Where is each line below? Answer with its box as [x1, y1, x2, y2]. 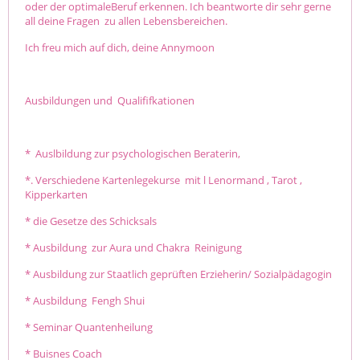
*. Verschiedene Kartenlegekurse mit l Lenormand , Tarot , [25, 172, 302, 187]
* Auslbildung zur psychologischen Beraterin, [25, 145, 243, 161]
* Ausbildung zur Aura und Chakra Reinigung [25, 239, 242, 255]
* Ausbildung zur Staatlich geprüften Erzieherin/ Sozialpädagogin [25, 266, 332, 281]
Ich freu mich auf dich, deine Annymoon [25, 39, 215, 55]
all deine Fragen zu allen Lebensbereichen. [25, 13, 227, 28]
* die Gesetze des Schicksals [25, 213, 157, 228]
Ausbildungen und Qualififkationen [25, 92, 197, 108]
